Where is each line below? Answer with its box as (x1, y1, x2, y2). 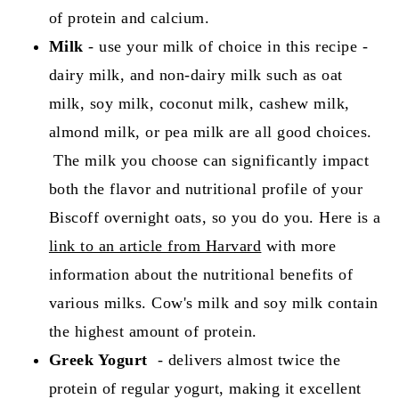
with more (261, 237, 337, 256)
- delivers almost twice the (147, 351, 341, 370)
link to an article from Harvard (48, 237, 262, 256)
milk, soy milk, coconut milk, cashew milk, (48, 94, 350, 113)
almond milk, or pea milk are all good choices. (48, 123, 372, 142)
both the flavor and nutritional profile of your (48, 180, 363, 199)
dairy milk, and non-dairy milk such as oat (48, 66, 343, 85)
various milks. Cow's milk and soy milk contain (48, 294, 379, 313)
